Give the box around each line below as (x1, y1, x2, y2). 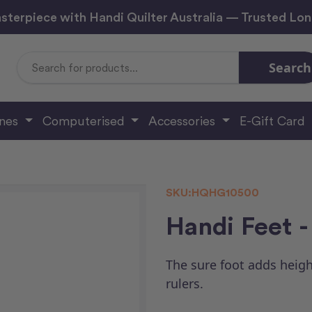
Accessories (148, 113, 219, 128)
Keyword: (146, 67, 190, 81)
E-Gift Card (239, 113, 305, 128)
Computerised (42, 113, 128, 128)
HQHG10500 (192, 185, 259, 199)
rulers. (166, 274, 203, 292)
